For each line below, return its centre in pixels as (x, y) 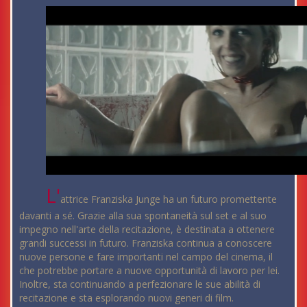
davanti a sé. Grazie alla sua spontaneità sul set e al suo (143, 215)
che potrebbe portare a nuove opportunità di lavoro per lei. (149, 270)
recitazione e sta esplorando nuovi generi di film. (126, 297)
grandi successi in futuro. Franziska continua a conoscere (146, 243)
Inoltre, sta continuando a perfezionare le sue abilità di (140, 284)
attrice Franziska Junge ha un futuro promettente (169, 199)
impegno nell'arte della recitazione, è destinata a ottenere (147, 229)
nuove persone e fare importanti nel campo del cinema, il (146, 256)
